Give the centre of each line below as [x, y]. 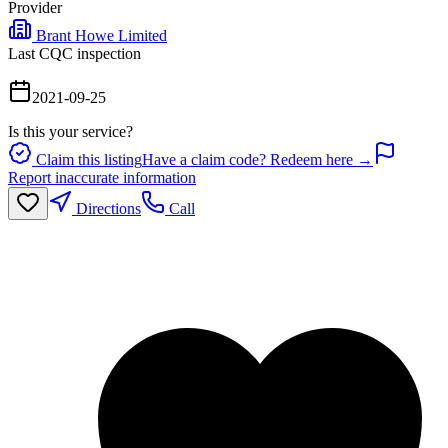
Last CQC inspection [74, 53]
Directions [106, 208]
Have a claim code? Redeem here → [257, 159]
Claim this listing [87, 159]
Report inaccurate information [102, 177]
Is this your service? [70, 131]
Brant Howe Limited [101, 35]
